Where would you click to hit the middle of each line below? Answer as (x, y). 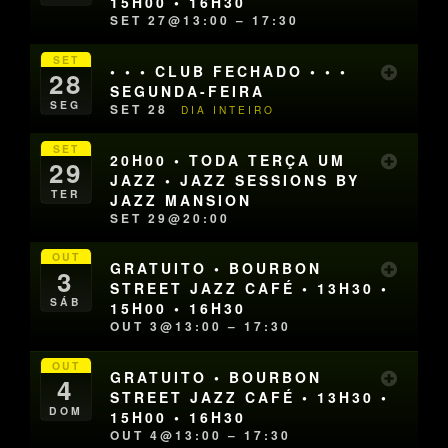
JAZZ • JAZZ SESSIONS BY (235, 179)
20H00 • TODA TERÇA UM (228, 159)
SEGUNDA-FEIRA (188, 90)
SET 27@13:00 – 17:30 (205, 19)
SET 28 (142, 108)
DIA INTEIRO (228, 109)
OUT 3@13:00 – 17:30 (201, 326)
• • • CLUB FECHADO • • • (229, 70)
